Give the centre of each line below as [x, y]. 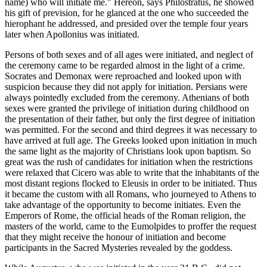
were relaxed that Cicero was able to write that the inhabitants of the [132, 173]
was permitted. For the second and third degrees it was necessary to [131, 130]
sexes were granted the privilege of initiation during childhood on [127, 108]
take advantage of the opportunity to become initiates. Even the [123, 205]
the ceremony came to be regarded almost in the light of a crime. [125, 66]
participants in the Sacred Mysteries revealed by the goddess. [119, 248]
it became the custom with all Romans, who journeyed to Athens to [131, 194]
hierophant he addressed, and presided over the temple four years [126, 24]
